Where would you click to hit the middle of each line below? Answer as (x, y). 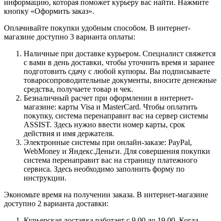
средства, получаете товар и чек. (78, 89)
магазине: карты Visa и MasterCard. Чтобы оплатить (110, 107)
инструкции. (45, 178)
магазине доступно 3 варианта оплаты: (70, 37)
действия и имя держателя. (69, 133)
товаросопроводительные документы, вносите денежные (120, 80)
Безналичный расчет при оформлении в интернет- (109, 98)
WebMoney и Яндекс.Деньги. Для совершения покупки (117, 151)
